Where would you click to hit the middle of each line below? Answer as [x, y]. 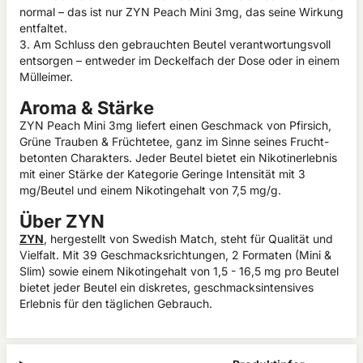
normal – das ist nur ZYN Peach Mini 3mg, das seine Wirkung [181, 12]
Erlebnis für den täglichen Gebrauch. [116, 303]
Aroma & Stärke [87, 108]
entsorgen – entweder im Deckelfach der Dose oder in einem [179, 60]
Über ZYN [62, 221]
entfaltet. [43, 28]
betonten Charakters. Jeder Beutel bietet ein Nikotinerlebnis [178, 158]
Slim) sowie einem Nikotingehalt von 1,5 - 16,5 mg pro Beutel [179, 271]
